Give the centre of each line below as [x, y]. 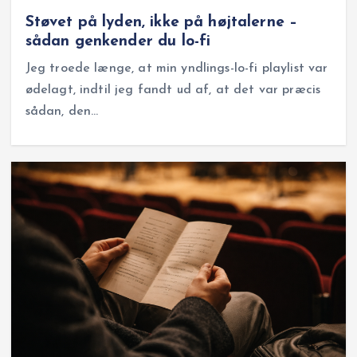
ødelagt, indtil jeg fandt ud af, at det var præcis [173, 90]
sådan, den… [62, 111]
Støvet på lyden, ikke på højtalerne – [161, 22]
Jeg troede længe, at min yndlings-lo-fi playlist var [177, 68]
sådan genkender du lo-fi [118, 41]
